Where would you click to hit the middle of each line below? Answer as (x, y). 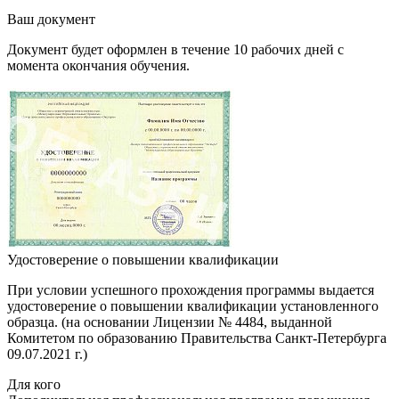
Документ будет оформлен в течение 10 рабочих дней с (175, 49)
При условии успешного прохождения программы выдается (191, 289)
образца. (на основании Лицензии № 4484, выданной (170, 322)
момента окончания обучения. (98, 65)
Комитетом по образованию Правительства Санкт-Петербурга (197, 338)
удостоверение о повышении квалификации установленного (193, 305)
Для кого (34, 384)
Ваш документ (51, 19)
